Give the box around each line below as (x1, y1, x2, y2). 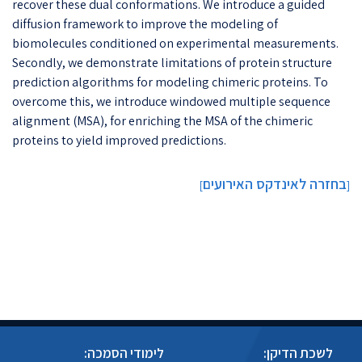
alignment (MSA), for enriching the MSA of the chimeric (12, 112, 313, 129)
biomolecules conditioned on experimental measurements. (12, 34, 339, 52)
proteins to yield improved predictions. (12, 131, 229, 149)
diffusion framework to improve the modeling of (12, 15, 278, 32)
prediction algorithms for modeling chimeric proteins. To (12, 73, 328, 90)
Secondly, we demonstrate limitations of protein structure (12, 53, 332, 71)
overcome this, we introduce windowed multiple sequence (12, 92, 330, 110)
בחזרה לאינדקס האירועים (203, 174, 347, 193)
